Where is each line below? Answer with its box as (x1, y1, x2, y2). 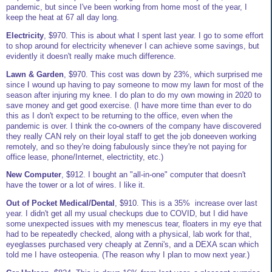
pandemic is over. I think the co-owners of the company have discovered (6, 121, 261, 131)
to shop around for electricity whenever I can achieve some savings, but (6, 41, 259, 50)
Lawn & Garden (6, 69, 64, 79)
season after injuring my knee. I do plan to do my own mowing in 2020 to (6, 90, 261, 100)
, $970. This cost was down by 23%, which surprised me (64, 69, 262, 79)
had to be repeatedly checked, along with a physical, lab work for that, (6, 229, 252, 239)
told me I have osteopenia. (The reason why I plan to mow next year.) (6, 250, 250, 260)
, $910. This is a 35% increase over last (115, 199, 257, 208)
